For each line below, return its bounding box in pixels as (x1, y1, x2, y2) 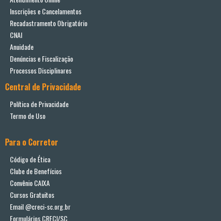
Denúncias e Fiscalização (10, 53, 73, 64)
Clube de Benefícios (10, 166, 62, 176)
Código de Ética (10, 154, 50, 164)
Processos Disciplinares (10, 65, 72, 75)
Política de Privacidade (10, 99, 69, 109)
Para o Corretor (5, 136, 58, 148)
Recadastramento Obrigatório (10, 18, 87, 28)
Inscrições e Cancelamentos (10, 6, 81, 16)
